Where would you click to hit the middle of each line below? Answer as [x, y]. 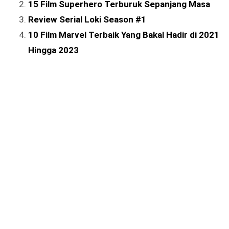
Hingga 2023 [53, 50]
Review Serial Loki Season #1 [87, 20]
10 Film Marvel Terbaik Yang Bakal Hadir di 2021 [124, 35]
